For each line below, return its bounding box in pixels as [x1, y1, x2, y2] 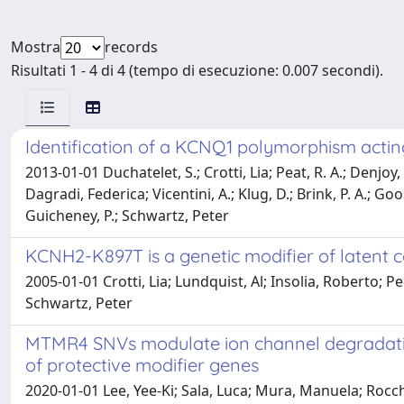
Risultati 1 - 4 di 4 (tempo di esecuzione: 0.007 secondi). [11, 60, 383, 80]
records [105, 37, 158, 57]
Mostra [11, 37, 60, 57]
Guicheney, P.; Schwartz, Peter [25, 206, 229, 225]
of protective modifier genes [25, 353, 259, 376]
